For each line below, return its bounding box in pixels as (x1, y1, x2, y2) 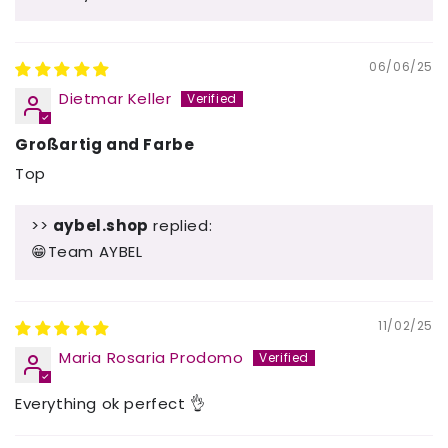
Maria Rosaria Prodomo (59, 346, 244, 368)
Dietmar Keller (59, 87, 172, 109)
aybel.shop (52, 214, 149, 236)
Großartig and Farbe (15, 133, 195, 155)
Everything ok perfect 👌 (15, 392, 206, 414)
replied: (148, 214, 213, 236)
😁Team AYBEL (31, 240, 143, 262)
